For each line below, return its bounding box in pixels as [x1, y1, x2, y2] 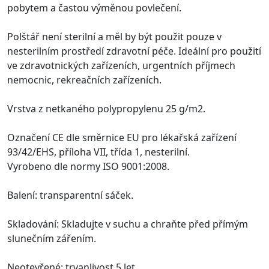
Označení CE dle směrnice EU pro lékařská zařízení [7, 130, 237, 144]
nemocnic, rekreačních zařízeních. [7, 73, 162, 86]
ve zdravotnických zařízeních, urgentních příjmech [7, 58, 235, 72]
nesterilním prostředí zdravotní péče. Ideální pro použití [7, 44, 261, 58]
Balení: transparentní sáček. [7, 188, 133, 202]
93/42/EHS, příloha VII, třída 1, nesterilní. [7, 145, 190, 159]
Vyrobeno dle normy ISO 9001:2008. [7, 159, 169, 173]
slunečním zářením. [7, 231, 96, 245]
